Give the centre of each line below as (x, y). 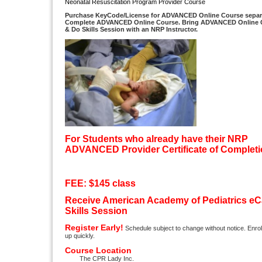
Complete (81, 23)
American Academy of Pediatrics (175, 201)
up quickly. (80, 236)
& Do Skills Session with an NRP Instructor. (131, 30)
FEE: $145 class (100, 184)
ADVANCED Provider (113, 150)
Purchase (80, 15)
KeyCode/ (110, 15)
